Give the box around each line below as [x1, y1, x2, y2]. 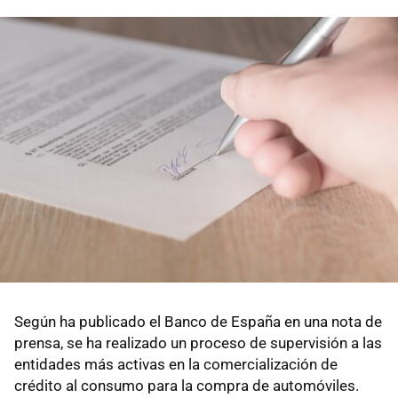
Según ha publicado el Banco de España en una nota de [14, 312, 382, 330]
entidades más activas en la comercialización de [14, 354, 338, 373]
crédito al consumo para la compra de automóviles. [14, 376, 359, 394]
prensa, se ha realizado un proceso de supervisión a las [14, 333, 382, 352]
